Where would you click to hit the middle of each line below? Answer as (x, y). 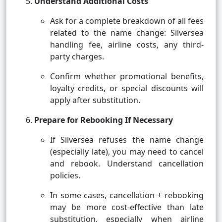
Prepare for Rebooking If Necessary (104, 120)
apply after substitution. (95, 100)
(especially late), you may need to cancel (127, 152)
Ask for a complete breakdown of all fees (127, 21)
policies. (65, 176)
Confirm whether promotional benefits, (127, 77)
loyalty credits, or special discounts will (127, 88)
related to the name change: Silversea (127, 33)
